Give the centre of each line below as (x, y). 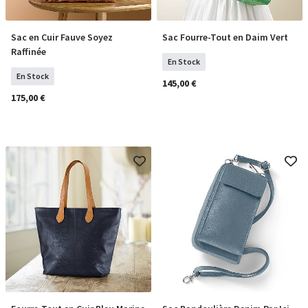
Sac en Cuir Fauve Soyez (62, 37)
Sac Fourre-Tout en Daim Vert (225, 37)
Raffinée (29, 52)
